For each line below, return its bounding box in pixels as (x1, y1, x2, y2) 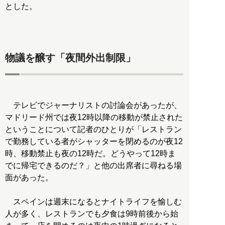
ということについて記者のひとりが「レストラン (5, 125, 182, 134)
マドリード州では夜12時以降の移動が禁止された (5, 113, 183, 122)
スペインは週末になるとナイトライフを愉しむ (5, 197, 182, 206)
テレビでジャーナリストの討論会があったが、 (5, 100, 182, 109)
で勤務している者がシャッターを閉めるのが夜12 (5, 137, 183, 146)
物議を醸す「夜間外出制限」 (5, 52, 136, 64)
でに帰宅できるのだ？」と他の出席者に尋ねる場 (5, 161, 182, 170)
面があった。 (5, 173, 53, 182)
